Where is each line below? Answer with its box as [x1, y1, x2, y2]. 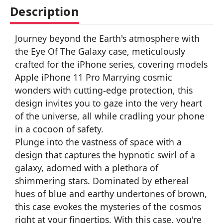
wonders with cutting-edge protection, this [15, 84, 193, 96]
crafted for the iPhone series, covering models [15, 58, 208, 70]
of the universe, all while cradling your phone [15, 110, 205, 122]
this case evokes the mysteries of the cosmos [15, 200, 201, 213]
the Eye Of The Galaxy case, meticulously [15, 45, 185, 57]
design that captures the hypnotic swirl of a [15, 148, 195, 161]
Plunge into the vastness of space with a [15, 135, 182, 148]
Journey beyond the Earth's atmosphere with [15, 32, 200, 44]
